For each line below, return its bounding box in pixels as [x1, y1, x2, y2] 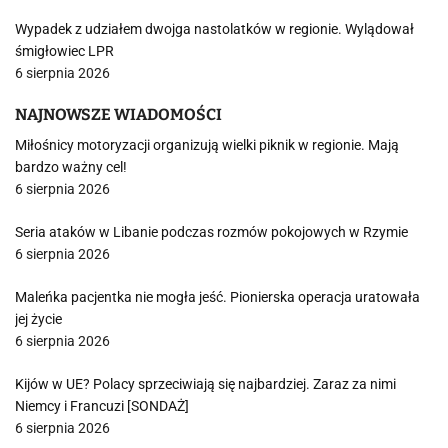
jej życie [15, 311, 62, 327]
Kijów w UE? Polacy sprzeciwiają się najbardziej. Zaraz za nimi [15, 376, 396, 392]
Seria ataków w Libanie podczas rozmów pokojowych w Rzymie [15, 224, 408, 240]
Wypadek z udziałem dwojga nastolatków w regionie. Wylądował [15, 21, 414, 37]
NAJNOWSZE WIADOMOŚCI [15, 105, 222, 124]
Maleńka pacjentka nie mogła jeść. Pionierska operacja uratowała [15, 289, 420, 305]
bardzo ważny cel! [15, 159, 127, 175]
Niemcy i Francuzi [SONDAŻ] [15, 398, 189, 414]
